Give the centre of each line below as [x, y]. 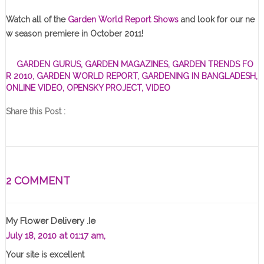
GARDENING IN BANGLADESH [198, 76]
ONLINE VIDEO [34, 88]
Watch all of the [37, 19]
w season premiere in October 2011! [74, 33]
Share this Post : [35, 111]
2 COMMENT [38, 180]
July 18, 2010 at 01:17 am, [55, 235]
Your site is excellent [45, 254]
